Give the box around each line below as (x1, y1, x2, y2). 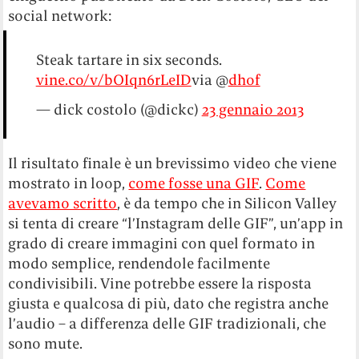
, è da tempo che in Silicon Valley (117, 194, 337, 213)
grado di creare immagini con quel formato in (8, 234, 316, 253)
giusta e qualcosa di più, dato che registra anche (8, 294, 329, 313)
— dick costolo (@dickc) (35, 100, 202, 119)
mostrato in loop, (8, 174, 129, 193)
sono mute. (8, 334, 83, 353)
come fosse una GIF (128, 174, 260, 193)
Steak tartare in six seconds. (35, 50, 222, 70)
